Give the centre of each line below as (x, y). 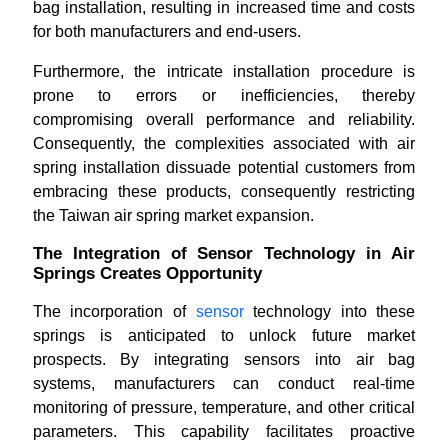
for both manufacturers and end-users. (166, 31)
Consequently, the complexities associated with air (224, 143)
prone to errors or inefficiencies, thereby (224, 95)
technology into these (329, 311)
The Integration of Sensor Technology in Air (224, 253)
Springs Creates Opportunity (147, 273)
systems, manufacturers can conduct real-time (224, 383)
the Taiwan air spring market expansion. (173, 215)
